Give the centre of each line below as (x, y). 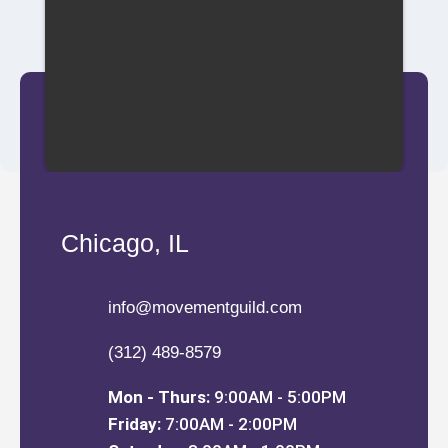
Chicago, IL (124, 243)
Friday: (134, 424)
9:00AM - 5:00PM (277, 397)
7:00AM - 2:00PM (228, 424)
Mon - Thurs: (158, 397)
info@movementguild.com (204, 308)
